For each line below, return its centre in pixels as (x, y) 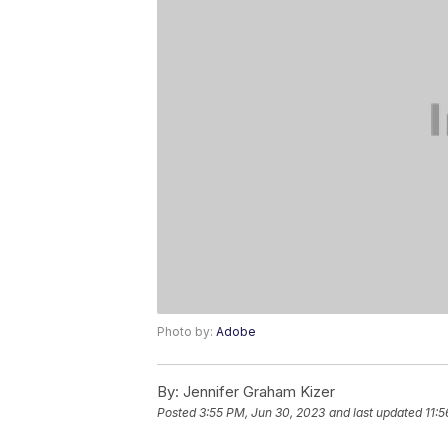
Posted (178, 412)
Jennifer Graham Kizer (257, 391)
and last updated (375, 412)
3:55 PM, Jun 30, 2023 (262, 412)
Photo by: (186, 331)
